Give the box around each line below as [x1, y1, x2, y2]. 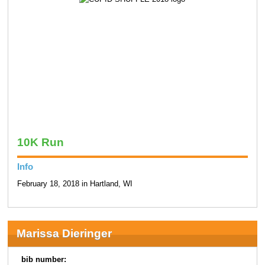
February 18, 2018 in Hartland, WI [17, 180, 132, 189]
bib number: [21, 255, 67, 264]
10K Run [17, 135, 64, 148]
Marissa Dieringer [16, 227, 112, 240]
